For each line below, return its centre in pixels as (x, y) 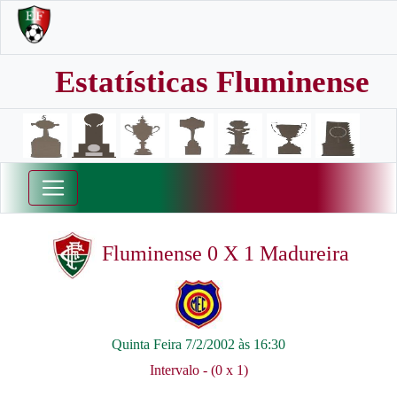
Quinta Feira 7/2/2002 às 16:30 (198, 344)
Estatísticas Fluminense (212, 82)
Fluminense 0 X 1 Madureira (223, 254)
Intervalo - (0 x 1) (198, 370)
